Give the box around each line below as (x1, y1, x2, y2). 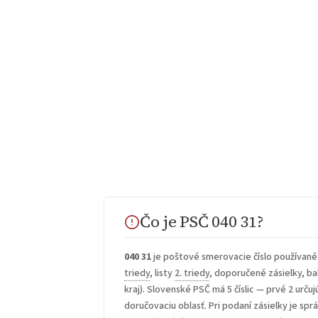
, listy (150, 266, 175, 281)
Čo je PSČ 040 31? (140, 210, 263, 233)
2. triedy (175, 266, 210, 281)
